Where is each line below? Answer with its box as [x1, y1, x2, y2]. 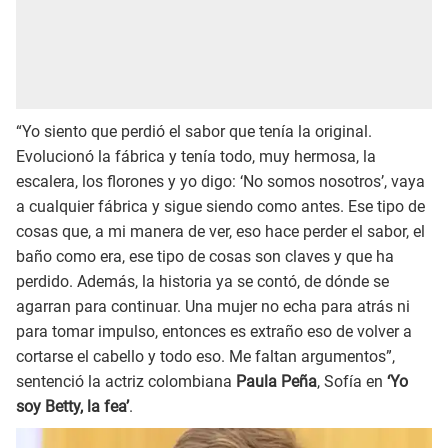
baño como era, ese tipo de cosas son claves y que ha [16, 246, 394, 266]
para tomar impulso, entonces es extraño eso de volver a [16, 321, 412, 341]
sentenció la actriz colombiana [16, 371, 236, 391]
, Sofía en [317, 371, 387, 391]
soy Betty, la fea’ [16, 396, 129, 416]
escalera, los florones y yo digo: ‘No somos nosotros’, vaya [16, 171, 425, 191]
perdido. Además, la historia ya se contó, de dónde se [16, 271, 389, 291]
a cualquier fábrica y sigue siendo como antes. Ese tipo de [16, 196, 425, 216]
